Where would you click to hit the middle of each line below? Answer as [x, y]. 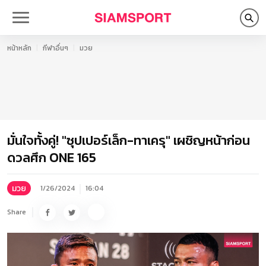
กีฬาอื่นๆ [56, 48]
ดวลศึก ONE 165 [52, 158]
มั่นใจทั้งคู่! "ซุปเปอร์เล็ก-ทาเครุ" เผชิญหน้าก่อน [129, 140]
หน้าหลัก [19, 48]
